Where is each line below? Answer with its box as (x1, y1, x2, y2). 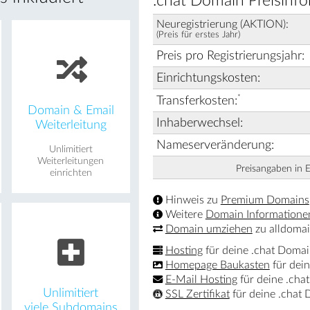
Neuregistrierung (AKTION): (156, 18, 289, 30)
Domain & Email (27, 104, 114, 116)
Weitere (162, 208, 206, 220)
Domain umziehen (165, 223, 253, 235)
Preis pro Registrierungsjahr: (156, 49, 304, 62)
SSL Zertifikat (165, 288, 230, 300)
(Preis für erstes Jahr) (156, 30, 240, 39)
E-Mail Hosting (165, 273, 237, 285)
